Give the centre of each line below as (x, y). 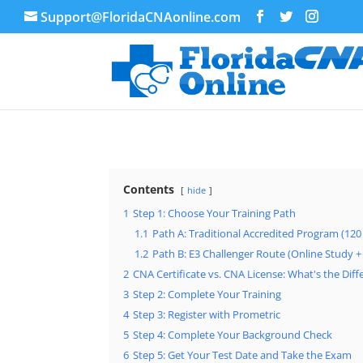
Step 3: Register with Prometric (207, 315)
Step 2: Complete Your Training (207, 295)
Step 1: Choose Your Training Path (215, 214)
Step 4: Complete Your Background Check (233, 335)
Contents (149, 189)
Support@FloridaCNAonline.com (141, 17)
